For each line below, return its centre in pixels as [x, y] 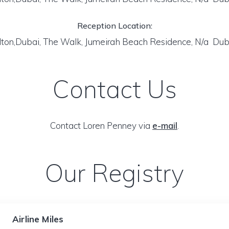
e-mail [165, 125]
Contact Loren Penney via [101, 125]
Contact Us [114, 89]
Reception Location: [114, 26]
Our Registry [114, 173]
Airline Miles [38, 219]
